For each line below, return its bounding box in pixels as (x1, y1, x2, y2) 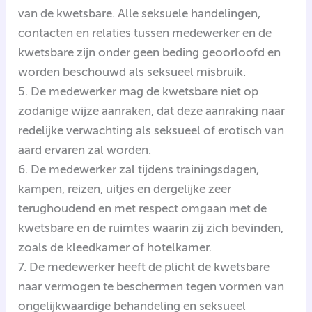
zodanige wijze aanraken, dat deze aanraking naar (18, 103, 286, 118)
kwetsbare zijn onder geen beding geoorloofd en (18, 45, 281, 59)
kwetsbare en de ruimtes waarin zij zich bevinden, (18, 220, 284, 235)
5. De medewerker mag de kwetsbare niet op (18, 84, 259, 98)
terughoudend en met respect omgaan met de (18, 201, 267, 215)
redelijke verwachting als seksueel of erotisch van (18, 123, 285, 137)
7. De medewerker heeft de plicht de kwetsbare (18, 259, 270, 274)
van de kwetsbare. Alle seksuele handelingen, (18, 6, 261, 20)
